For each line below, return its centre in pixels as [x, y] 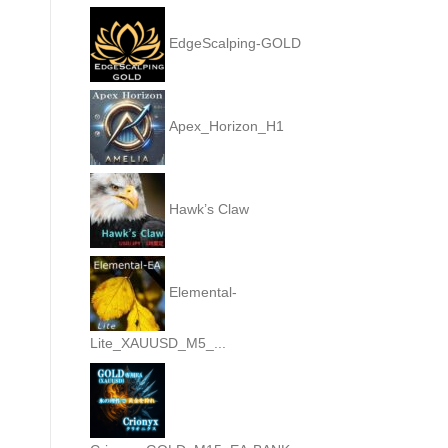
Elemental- [203, 292]
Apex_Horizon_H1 [226, 126]
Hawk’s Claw [209, 209]
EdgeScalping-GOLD [235, 43]
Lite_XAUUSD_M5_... [158, 343]
